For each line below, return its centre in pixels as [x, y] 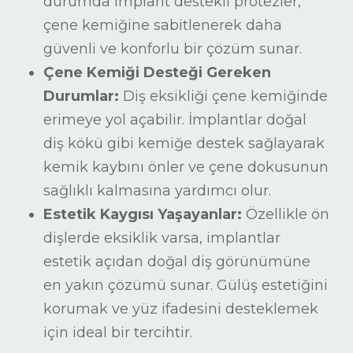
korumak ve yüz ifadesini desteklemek [181, 309]
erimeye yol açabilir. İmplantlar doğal [175, 120]
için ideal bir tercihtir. [118, 333]
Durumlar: [81, 96]
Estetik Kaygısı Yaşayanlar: [143, 214]
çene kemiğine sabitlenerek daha [163, 25]
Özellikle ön [286, 214]
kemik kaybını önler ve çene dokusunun [186, 167]
